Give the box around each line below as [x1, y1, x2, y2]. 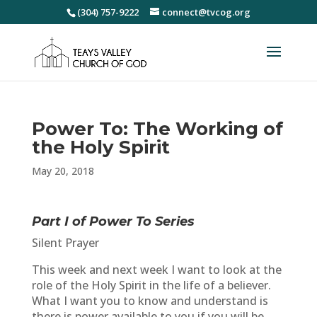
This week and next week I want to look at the [31, 262, 282, 277]
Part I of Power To [31, 214, 151, 229]
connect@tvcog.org [161, 5, 250, 18]
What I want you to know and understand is [31, 293, 268, 309]
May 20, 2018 [31, 164, 94, 178]
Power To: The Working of [31, 117, 283, 140]
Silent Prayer [31, 235, 99, 250]
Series [151, 214, 195, 229]
